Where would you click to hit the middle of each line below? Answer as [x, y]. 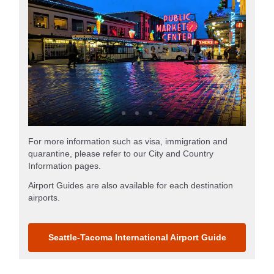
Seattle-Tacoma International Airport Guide [137, 237]
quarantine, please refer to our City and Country [121, 153]
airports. [44, 197]
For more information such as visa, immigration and [128, 141]
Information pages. [65, 165]
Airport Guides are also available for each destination [131, 185]
